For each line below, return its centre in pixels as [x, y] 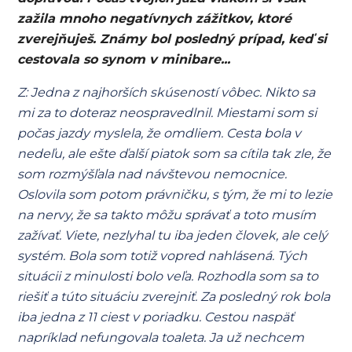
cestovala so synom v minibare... [124, 59]
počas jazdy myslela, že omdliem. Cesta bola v [159, 133]
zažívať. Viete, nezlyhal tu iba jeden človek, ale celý [173, 235]
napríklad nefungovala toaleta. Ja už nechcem [161, 337]
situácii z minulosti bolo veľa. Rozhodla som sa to [168, 276]
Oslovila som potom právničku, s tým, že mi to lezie [175, 194]
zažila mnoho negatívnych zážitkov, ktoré [155, 18]
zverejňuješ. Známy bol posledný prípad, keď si [172, 39]
